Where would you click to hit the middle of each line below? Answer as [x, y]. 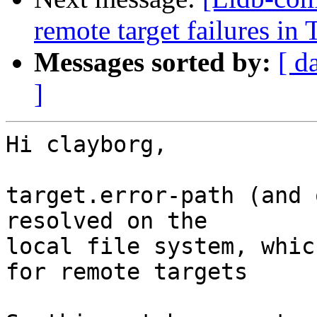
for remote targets [127, 272]
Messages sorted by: [152, 62]
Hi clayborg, [86, 145]
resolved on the [106, 221]
